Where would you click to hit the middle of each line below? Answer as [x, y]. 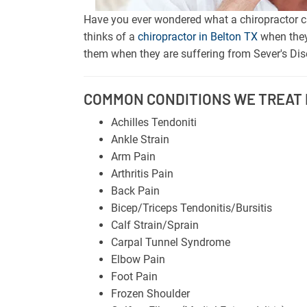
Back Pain [135, 191]
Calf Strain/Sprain [155, 225]
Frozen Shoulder [150, 293]
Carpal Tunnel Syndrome [171, 242]
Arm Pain [133, 156]
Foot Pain [134, 276]
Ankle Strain [140, 139]
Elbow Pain [138, 259]
